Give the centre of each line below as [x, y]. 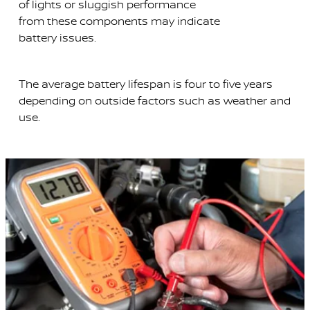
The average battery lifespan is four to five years [145, 83]
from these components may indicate [119, 21]
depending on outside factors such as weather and [154, 100]
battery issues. [57, 38]
